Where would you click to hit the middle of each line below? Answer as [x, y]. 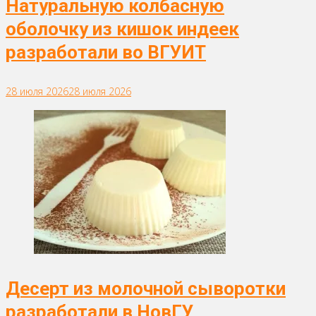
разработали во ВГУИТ [106, 53]
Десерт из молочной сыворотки [146, 289]
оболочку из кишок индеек [122, 29]
